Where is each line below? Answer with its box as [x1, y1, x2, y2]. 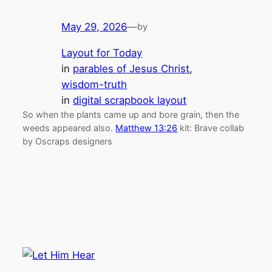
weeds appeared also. [22, 123, 116, 134]
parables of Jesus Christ [73, 63, 190, 75]
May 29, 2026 [61, 21, 127, 33]
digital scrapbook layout [73, 94, 187, 107]
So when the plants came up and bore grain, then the [22, 109, 240, 120]
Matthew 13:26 [115, 123, 178, 134]
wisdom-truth [61, 78, 127, 91]
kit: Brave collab [177, 123, 245, 134]
